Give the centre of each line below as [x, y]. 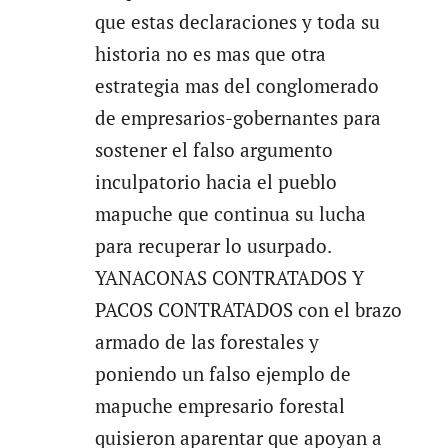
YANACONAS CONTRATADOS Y [229, 277]
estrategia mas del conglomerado [236, 85]
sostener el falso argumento [213, 149]
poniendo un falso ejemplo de [222, 373]
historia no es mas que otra [210, 53]
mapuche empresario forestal [219, 405]
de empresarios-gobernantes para [237, 117]
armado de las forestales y [206, 341]
